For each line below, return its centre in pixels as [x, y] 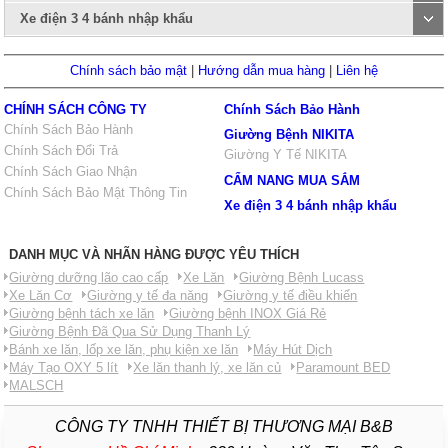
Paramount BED [343, 367]
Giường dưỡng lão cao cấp [89, 277]
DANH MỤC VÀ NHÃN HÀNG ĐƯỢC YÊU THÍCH [154, 254]
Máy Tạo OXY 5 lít [64, 367]
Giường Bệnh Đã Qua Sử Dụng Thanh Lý [130, 331]
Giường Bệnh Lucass [302, 277]
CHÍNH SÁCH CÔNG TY [76, 109]
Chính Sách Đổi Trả [61, 150]
